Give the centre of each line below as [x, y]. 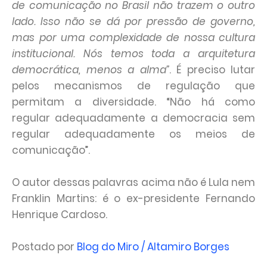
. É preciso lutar [212, 70]
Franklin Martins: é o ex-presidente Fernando [133, 198]
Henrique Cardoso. [60, 215]
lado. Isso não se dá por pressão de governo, [133, 21]
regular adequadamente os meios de [133, 134]
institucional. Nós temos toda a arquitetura [133, 54]
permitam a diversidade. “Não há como [133, 102]
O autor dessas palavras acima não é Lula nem [133, 182]
